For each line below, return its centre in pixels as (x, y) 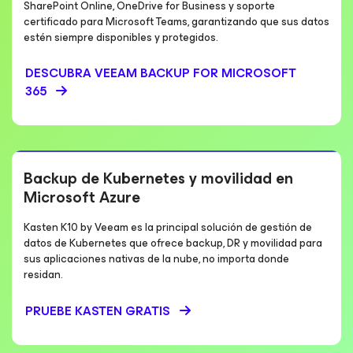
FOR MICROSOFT (245, 73)
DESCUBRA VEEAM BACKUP (109, 73)
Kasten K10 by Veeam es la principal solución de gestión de (168, 227)
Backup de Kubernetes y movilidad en (158, 178)
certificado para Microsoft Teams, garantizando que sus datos (176, 22)
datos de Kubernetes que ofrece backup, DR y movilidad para (173, 243)
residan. (43, 275)
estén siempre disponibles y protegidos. (121, 37)
